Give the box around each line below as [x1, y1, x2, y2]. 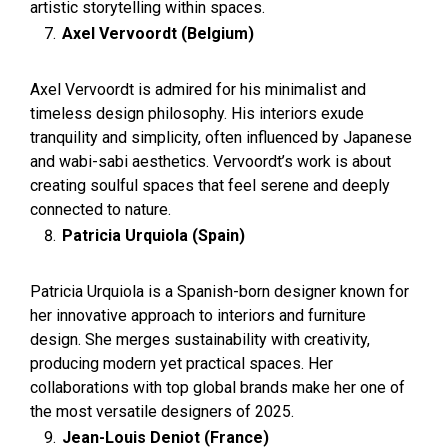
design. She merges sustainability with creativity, [30, 330, 370, 349]
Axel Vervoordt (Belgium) [62, 24, 254, 43]
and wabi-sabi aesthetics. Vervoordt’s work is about [30, 152, 391, 171]
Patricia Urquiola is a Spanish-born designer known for [30, 282, 409, 301]
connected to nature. [30, 200, 171, 219]
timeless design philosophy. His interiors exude [30, 104, 364, 123]
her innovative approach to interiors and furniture [30, 306, 366, 325]
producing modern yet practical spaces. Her [30, 354, 333, 373]
